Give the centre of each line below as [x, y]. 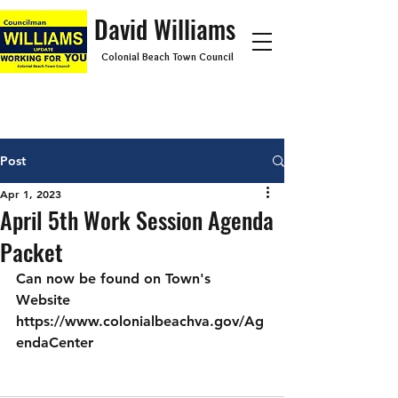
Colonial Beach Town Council [167, 56]
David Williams [165, 29]
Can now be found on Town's [115, 279]
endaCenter [55, 342]
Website [45, 300]
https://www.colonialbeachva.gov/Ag [140, 321]
